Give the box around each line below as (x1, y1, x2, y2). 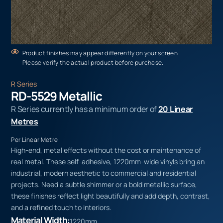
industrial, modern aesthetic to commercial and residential (11, 168, 197, 178)
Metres (11, 115, 38, 127)
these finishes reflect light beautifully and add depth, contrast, (11, 191, 211, 201)
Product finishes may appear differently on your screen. (22, 48, 180, 57)
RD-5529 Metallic (11, 87, 103, 104)
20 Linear (158, 103, 193, 114)
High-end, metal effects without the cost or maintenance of (11, 145, 202, 155)
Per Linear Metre (11, 135, 58, 144)
